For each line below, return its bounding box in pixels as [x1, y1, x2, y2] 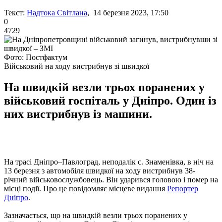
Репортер [167, 184, 198, 193]
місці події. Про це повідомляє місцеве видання [4, 184, 167, 193]
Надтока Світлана [27, 8, 87, 17]
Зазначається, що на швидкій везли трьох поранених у [4, 211, 187, 220]
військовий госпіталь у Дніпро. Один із [4, 94, 217, 107]
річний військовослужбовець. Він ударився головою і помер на [4, 175, 218, 184]
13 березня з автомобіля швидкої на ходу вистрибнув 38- [4, 166, 195, 175]
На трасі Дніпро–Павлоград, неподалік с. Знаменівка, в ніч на [4, 157, 214, 166]
